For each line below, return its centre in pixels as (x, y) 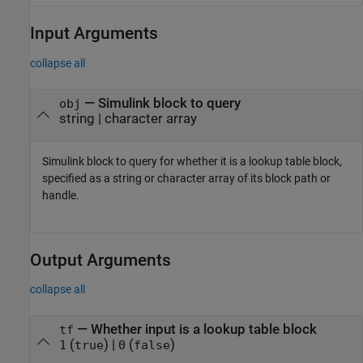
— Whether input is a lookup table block (195, 329)
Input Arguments (94, 34)
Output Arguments (100, 260)
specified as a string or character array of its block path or (186, 178)
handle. (61, 195)
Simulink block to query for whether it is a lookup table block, (192, 161)
